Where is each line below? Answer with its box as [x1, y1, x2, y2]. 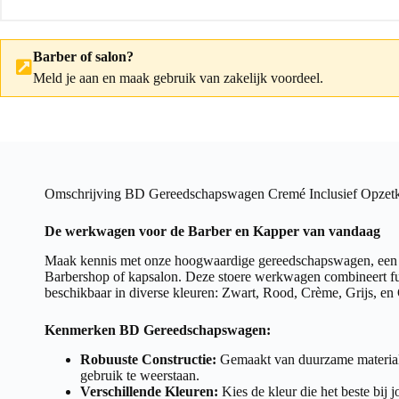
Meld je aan [33, 69, 99, 85]
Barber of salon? [33, 48, 134, 64]
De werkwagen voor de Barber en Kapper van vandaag [45, 223, 380, 239]
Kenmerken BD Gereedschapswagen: [45, 322, 271, 338]
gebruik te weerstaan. [80, 367, 199, 383]
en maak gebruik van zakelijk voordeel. [99, 69, 323, 85]
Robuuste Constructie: [80, 351, 216, 367]
